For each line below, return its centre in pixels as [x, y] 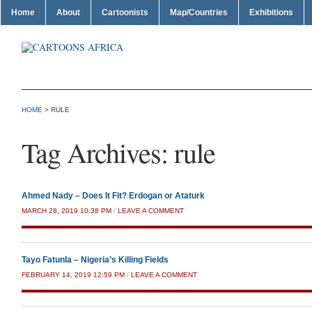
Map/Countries [199, 13]
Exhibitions [271, 13]
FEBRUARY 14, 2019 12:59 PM [73, 275]
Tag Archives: [98, 152]
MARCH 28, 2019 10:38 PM [67, 211]
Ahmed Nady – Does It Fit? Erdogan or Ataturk [113, 196]
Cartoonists [125, 13]
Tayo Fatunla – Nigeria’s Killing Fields [95, 260]
